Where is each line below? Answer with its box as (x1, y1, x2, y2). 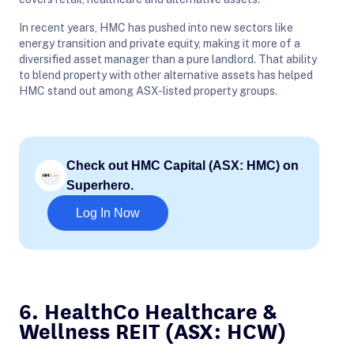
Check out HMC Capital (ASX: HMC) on (66, 158, 299, 172)
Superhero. (66, 178, 134, 192)
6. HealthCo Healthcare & (19, 293, 277, 326)
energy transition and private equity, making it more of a (19, 36, 300, 50)
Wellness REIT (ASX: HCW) (19, 313, 286, 345)
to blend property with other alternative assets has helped (19, 68, 313, 81)
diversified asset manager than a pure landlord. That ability (19, 52, 317, 66)
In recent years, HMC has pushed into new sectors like (19, 21, 293, 34)
